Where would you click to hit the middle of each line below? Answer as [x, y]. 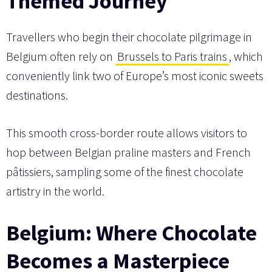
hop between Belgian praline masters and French [128, 152]
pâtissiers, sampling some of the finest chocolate [125, 172]
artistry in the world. [55, 191]
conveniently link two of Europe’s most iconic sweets [135, 76]
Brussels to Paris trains [172, 56]
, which [246, 56]
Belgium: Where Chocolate [131, 233]
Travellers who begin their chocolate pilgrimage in [129, 37]
